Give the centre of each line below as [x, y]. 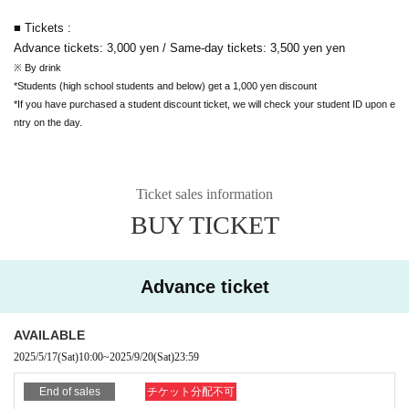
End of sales [69, 391]
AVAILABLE [49, 335]
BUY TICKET [204, 225]
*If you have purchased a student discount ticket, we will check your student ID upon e [204, 104]
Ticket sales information [204, 194]
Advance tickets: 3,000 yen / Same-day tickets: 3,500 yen [168, 47]
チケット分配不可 [191, 391]
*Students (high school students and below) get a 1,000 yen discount [165, 85]
